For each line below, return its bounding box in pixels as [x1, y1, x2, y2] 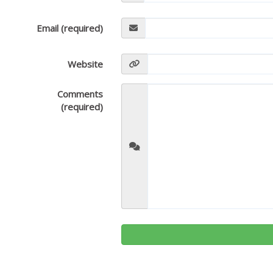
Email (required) [37, 22, 104, 34]
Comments [57, 88, 104, 100]
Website [68, 58, 104, 70]
